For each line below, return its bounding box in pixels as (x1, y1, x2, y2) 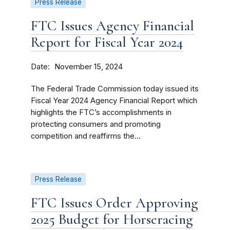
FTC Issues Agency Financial (31, 17, 194, 34)
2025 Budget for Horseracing (31, 210, 193, 228)
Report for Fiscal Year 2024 (31, 33, 183, 51)
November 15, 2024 (54, 62, 123, 71)
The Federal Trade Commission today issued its (31, 84, 199, 93)
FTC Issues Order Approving (31, 194, 198, 212)
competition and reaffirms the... (31, 131, 141, 141)
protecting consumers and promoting (31, 120, 161, 129)
